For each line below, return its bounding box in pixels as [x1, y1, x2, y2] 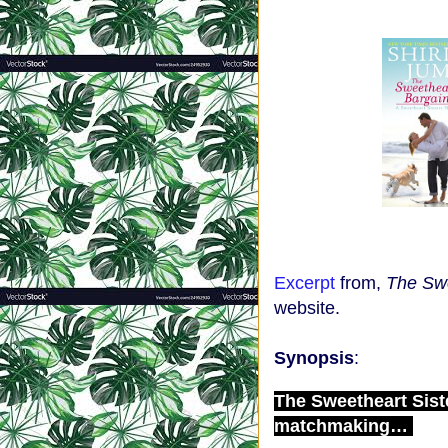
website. [274, 298, 340, 318]
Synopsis [274, 348, 354, 368]
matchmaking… [274, 416, 413, 436]
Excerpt [274, 273, 335, 293]
